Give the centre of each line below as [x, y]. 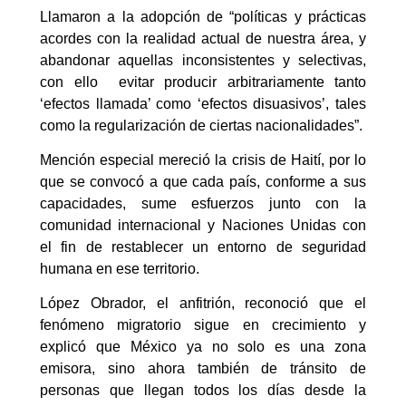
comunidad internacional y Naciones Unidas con [203, 226]
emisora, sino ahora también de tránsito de [203, 369]
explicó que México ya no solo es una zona [203, 347]
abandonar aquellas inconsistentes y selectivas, [203, 60]
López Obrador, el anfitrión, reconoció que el [203, 304]
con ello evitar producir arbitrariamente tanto [203, 82]
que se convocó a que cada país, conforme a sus [203, 182]
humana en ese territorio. [120, 269]
